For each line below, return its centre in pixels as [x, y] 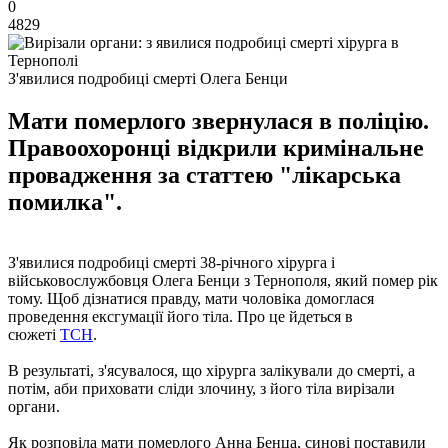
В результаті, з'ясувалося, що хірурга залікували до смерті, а [211, 370]
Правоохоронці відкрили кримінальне [216, 147]
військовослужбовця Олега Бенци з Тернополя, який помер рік [223, 280]
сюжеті [34, 334]
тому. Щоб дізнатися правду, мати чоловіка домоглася [191, 298]
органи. [34, 406]
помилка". [65, 201]
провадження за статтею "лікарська [204, 174]
